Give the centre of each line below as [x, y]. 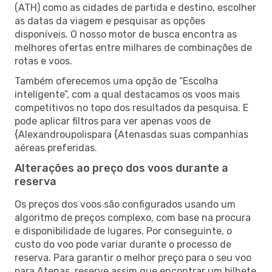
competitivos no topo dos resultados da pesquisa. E [131, 107]
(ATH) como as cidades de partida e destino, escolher [135, 7]
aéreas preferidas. [56, 148]
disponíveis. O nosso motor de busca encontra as [126, 34]
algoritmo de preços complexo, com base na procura [133, 217]
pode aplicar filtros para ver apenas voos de [113, 121]
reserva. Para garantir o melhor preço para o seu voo [133, 257]
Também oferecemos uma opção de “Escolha [116, 81]
